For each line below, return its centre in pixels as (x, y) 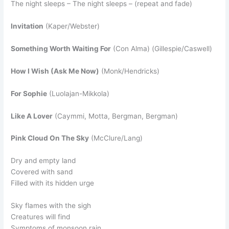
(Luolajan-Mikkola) (78, 93)
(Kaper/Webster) (72, 26)
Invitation (27, 26)
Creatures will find (41, 217)
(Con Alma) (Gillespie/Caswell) (162, 48)
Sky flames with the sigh (51, 206)
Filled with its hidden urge (53, 183)
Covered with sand (42, 172)
